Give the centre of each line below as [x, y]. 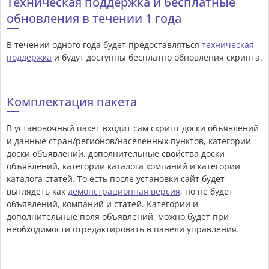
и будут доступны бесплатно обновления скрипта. [157, 58]
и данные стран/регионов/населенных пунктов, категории [129, 141]
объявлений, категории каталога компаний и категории [123, 166]
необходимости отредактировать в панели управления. [123, 229]
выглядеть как [37, 192]
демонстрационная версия [124, 192]
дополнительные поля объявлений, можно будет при [118, 217]
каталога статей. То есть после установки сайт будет [116, 179]
